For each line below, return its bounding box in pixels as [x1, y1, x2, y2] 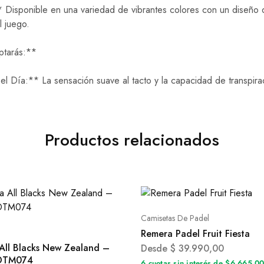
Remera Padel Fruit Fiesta [141, 227, 250, 240]
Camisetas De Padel [141, 212, 209, 224]
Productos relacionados [45, 128, 219, 152]
